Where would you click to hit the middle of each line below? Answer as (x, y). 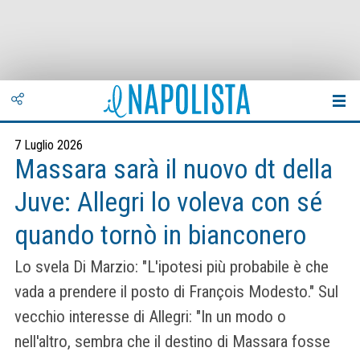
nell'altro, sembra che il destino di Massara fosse (172, 342)
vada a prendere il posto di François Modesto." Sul (176, 292)
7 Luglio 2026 (49, 145)
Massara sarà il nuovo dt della (174, 169)
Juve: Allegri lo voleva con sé (168, 202)
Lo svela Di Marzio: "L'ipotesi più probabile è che (172, 267)
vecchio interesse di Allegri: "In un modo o (150, 317)
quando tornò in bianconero (160, 235)
